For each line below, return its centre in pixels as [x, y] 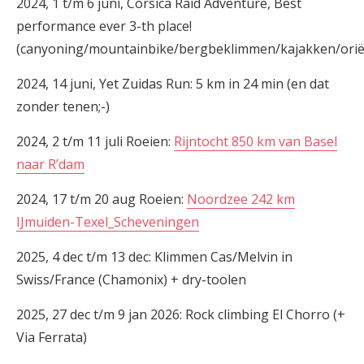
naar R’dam [50, 164]
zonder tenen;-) [63, 106]
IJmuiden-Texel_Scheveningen [108, 222]
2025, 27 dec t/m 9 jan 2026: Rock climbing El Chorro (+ [181, 314]
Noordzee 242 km [241, 199]
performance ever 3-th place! [104, 26]
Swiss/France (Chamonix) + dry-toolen [131, 279]
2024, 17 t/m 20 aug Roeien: [102, 199]
